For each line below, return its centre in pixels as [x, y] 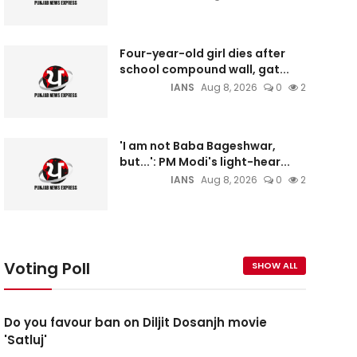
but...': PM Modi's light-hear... [204, 162]
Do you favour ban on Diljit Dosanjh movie [135, 322]
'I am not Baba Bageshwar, [197, 146]
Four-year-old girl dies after [202, 53]
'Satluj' [25, 340]
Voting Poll [47, 269]
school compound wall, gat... [204, 69]
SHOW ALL [274, 265]
